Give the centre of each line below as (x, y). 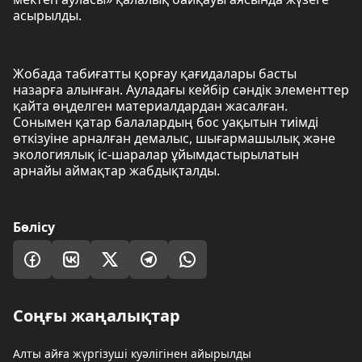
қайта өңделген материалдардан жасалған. (150, 106)
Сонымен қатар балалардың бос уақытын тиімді (166, 122)
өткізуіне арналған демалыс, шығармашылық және (174, 138)
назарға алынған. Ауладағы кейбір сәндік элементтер (181, 90)
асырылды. (47, 15)
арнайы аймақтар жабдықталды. (116, 170)
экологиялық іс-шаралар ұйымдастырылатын (156, 154)
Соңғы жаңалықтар (97, 316)
